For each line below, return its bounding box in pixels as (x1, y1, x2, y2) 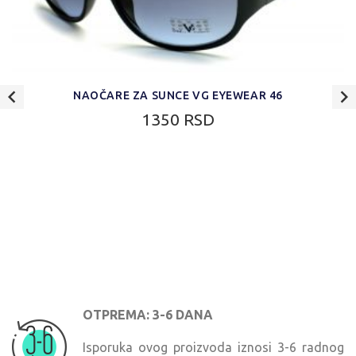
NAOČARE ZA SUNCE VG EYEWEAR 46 (73, 89, 283, 103)
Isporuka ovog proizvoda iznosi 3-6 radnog (83, 339, 344, 354)
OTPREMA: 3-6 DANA (83, 308, 213, 323)
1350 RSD (141, 109, 215, 129)
